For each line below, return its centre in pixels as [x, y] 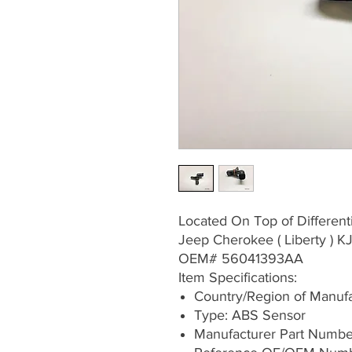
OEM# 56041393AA [241, 259]
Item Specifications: [238, 278]
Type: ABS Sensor [250, 315]
